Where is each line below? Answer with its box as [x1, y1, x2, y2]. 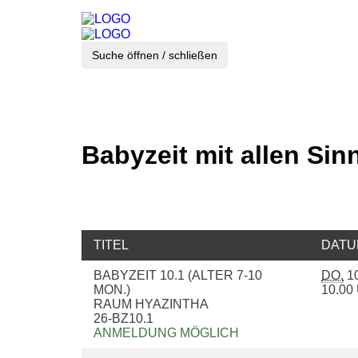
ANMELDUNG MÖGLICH [93, 326, 239, 340]
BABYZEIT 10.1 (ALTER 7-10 [93, 268, 262, 283]
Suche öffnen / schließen [92, 48, 217, 62]
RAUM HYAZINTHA [93, 297, 212, 312]
